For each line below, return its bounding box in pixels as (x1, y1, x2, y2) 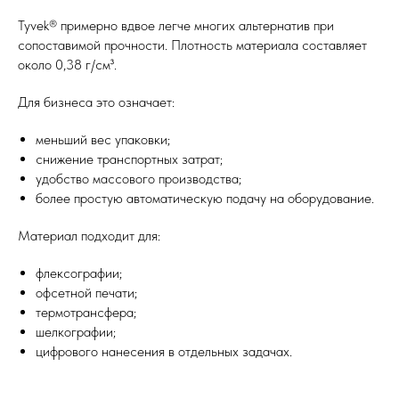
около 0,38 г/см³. (18, 55, 117, 73)
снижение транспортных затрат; (36, 150, 223, 167)
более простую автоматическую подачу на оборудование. (36, 189, 374, 207)
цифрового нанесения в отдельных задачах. (36, 342, 292, 360)
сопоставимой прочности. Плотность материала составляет (18, 36, 367, 53)
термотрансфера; (36, 303, 136, 321)
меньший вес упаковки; (36, 130, 170, 148)
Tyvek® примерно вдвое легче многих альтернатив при (18, 16, 334, 34)
